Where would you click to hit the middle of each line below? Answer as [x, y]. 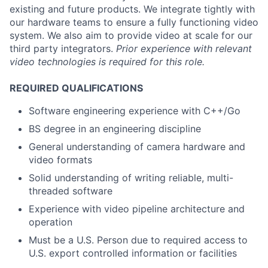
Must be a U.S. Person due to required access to [138, 240]
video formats [60, 160]
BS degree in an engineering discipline [115, 129]
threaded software [71, 191]
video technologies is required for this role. [107, 62]
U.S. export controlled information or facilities [133, 253]
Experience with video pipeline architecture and [137, 209]
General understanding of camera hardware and [137, 147]
